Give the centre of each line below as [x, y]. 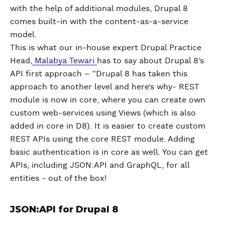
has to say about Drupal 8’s [150, 61]
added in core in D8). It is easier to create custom [108, 126]
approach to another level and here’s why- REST [105, 87]
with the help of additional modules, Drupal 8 [99, 8]
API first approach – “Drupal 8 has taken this [99, 74]
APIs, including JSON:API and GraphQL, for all [100, 165]
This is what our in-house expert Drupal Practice [106, 47]
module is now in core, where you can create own [108, 100]
